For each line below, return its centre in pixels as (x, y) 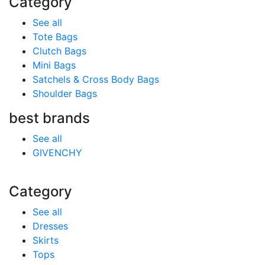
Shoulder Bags (65, 93)
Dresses (50, 226)
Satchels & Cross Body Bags (96, 79)
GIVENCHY (57, 153)
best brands (49, 118)
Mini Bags (54, 65)
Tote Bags (55, 37)
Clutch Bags (59, 51)
